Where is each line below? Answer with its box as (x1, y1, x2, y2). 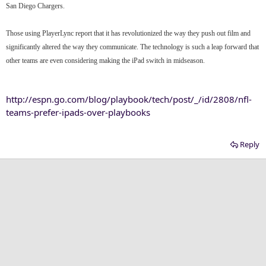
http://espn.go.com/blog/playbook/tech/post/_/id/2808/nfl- (6, 93, 252, 105)
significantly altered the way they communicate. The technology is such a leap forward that (6, 42, 259, 51)
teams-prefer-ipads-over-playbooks (6, 106, 150, 118)
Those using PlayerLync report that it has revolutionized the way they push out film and (6, 28, 251, 37)
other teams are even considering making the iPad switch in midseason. (6, 56, 205, 65)
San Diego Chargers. (6, 1, 65, 10)
